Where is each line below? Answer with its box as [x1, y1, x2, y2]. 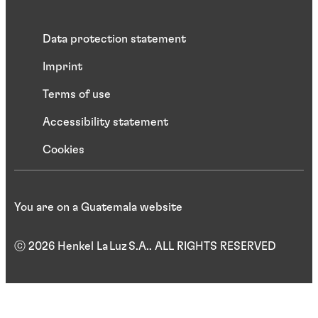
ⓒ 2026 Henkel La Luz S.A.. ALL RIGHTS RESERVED [14, 241, 276, 253]
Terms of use [43, 89, 111, 101]
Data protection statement [43, 33, 186, 45]
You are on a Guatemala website [14, 202, 182, 214]
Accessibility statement [43, 116, 168, 128]
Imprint [43, 61, 82, 73]
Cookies [43, 144, 84, 156]
